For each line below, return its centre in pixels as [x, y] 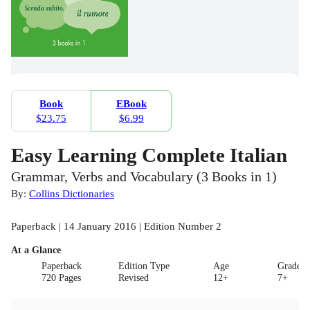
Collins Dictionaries [72, 193]
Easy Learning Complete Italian [149, 155]
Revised [133, 277]
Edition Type [144, 266]
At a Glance [36, 250]
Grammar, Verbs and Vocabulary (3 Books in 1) [144, 176]
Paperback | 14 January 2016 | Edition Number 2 [116, 226]
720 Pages [62, 277]
